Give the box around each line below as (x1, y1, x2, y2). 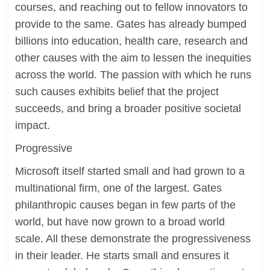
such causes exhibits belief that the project (15, 86, 219, 98)
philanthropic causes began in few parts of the (15, 199, 236, 211)
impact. (15, 119, 50, 131)
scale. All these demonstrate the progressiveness (15, 233, 251, 245)
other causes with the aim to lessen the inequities (15, 52, 251, 64)
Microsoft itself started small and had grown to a (15, 165, 245, 177)
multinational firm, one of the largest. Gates (15, 182, 222, 194)
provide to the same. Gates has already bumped (15, 18, 246, 30)
